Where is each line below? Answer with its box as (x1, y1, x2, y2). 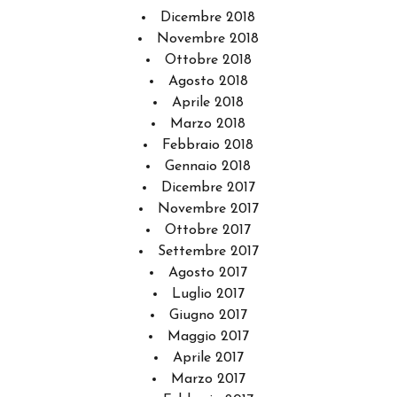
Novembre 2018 (157, 32, 259, 47)
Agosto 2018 (167, 74, 248, 90)
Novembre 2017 (157, 202, 259, 217)
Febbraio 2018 (162, 138, 253, 153)
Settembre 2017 (157, 245, 259, 260)
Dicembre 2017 (160, 181, 255, 196)
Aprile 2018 (172, 96, 244, 111)
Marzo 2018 (170, 117, 245, 132)
